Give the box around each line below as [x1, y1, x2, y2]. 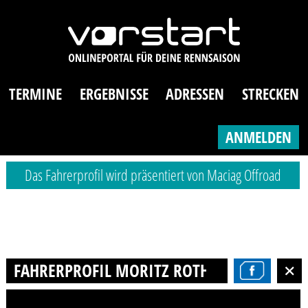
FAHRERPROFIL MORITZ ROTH [13, 258, 210, 282]
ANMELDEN [225, 126, 291, 148]
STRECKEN [241, 83, 299, 105]
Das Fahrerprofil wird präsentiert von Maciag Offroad [25, 164, 282, 186]
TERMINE [9, 83, 63, 105]
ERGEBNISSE [79, 83, 148, 105]
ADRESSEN [166, 83, 225, 105]
